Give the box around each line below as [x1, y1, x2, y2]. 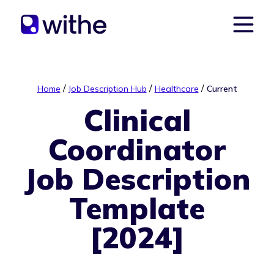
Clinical [83, 102, 191, 138]
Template [69, 190, 205, 226]
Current [206, 83, 237, 94]
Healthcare [154, 83, 199, 94]
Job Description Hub [68, 83, 147, 94]
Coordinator [48, 131, 226, 168]
